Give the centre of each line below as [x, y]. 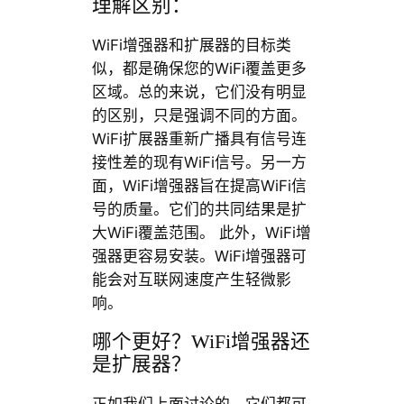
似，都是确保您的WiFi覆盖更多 [199, 69]
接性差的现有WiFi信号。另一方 [199, 163]
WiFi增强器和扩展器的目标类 [191, 46]
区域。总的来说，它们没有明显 [199, 92]
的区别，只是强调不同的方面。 [199, 116]
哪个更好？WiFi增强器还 [201, 342]
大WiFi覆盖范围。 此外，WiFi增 [201, 233]
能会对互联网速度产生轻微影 [191, 280]
